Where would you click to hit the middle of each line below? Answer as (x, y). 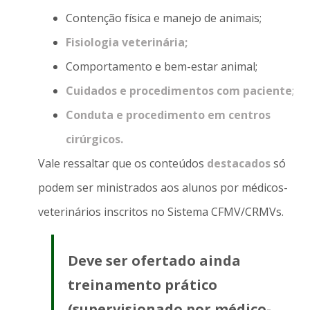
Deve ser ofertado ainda (154, 260)
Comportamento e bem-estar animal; (161, 67)
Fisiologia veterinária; (126, 43)
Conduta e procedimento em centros (168, 115)
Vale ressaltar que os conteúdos (121, 164)
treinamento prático (142, 284)
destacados (238, 164)
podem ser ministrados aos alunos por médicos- (163, 188)
